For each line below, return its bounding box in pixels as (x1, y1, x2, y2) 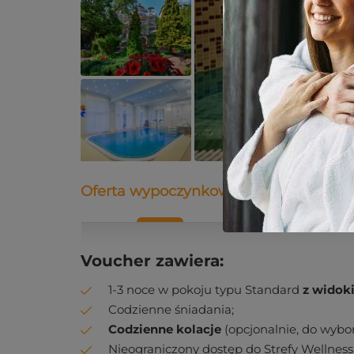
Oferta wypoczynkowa (81, 183, 239, 200)
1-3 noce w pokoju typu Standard (108, 282, 303, 297)
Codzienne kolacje (108, 322, 221, 337)
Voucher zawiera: (81, 251, 224, 270)
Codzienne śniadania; (108, 302, 234, 317)
